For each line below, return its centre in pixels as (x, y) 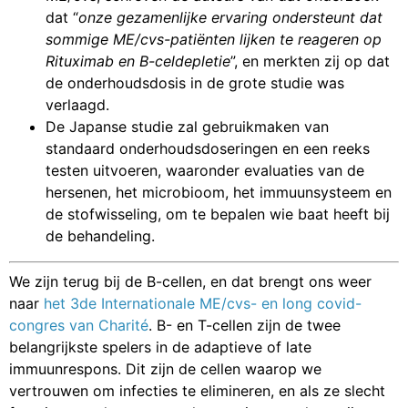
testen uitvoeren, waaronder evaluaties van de (205, 171)
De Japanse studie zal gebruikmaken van (187, 127)
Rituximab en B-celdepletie (138, 61)
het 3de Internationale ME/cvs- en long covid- (203, 304)
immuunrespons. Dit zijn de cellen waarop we (165, 369)
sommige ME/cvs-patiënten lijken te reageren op (214, 40)
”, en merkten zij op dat (310, 61)
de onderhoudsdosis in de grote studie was (195, 83)
